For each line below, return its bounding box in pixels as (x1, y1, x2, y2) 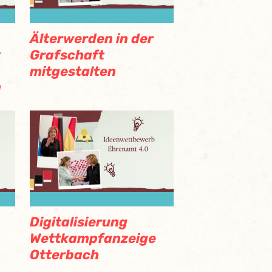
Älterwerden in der (30, 30, 154, 47)
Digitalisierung (30, 213, 127, 230)
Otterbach (30, 246, 99, 263)
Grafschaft (30, 47, 104, 64)
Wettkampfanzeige (30, 229, 156, 246)
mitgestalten (30, 63, 116, 80)
